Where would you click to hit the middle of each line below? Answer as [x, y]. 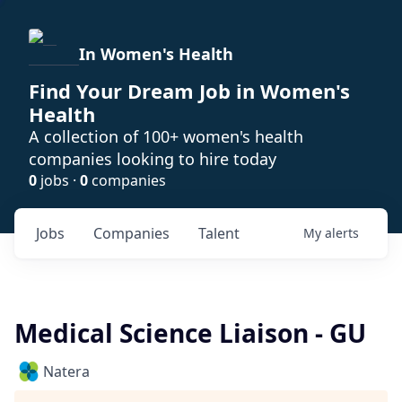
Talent [219, 233]
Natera [66, 371]
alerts [342, 233]
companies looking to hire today [153, 159]
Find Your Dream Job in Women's [189, 91]
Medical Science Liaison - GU [190, 333]
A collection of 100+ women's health [166, 136]
